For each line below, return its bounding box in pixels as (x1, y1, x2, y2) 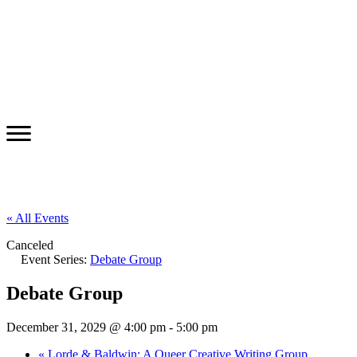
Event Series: (21, 252, 90, 266)
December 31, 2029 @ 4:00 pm (6, 320, 166, 334)
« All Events (6, 210, 69, 225)
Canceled (6, 237, 53, 252)
